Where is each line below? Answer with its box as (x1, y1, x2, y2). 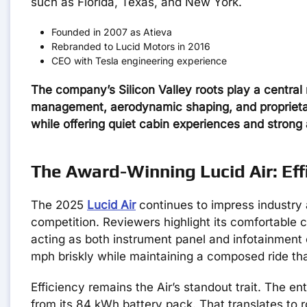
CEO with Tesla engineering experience (51, 55, 227, 67)
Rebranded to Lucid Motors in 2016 (51, 40, 210, 53)
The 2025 (31, 198, 87, 212)
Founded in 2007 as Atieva (51, 26, 172, 38)
